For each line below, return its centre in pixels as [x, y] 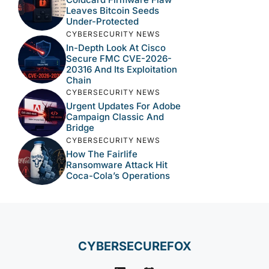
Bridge [80, 128]
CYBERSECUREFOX [134, 246]
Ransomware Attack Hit [117, 165]
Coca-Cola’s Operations [118, 176]
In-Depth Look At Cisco [116, 47]
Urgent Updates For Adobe [123, 106]
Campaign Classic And [115, 117]
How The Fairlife [102, 154]
